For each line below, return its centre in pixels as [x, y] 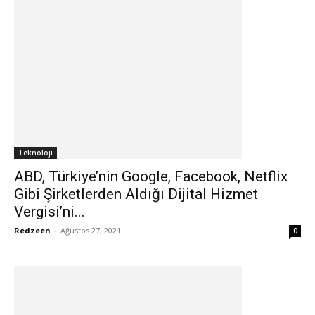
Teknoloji [36, 153]
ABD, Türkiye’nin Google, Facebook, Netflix [151, 176]
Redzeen [32, 230]
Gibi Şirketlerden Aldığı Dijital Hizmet [136, 194]
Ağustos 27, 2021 [91, 230]
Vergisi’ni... [50, 212]
